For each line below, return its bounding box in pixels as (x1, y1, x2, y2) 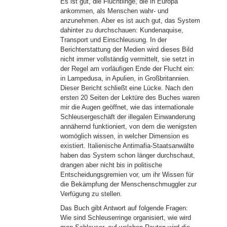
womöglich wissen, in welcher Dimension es (60, 132, 189, 140)
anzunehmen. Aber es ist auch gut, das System (60, 16, 200, 24)
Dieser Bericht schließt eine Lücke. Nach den (60, 84, 193, 92)
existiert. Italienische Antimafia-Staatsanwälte (60, 141, 194, 149)
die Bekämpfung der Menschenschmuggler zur (60, 180, 197, 188)
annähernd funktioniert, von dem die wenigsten (60, 122, 197, 130)
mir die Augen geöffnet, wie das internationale (60, 103, 194, 111)
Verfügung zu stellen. (60, 190, 122, 198)
